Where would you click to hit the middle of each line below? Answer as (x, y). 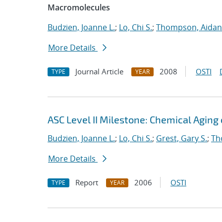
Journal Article (99, 71)
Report (87, 182)
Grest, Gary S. (182, 138)
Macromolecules (79, 7)
